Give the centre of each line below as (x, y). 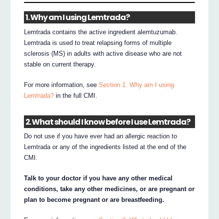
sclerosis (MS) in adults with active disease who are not (103, 54)
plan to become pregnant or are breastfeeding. (94, 200)
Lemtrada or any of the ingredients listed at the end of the (105, 147)
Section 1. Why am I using (137, 85)
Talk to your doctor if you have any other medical (99, 178)
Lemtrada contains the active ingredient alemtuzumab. (101, 32)
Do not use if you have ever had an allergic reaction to (101, 136)
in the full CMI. (76, 96)
